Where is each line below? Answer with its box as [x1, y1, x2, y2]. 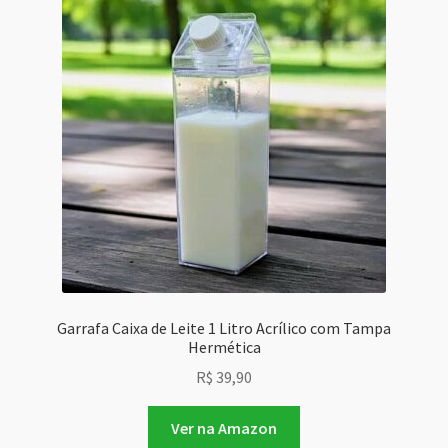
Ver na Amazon [171, 418, 277, 439]
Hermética [187, 336, 261, 357]
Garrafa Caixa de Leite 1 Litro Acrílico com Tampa [57, 317, 391, 338]
